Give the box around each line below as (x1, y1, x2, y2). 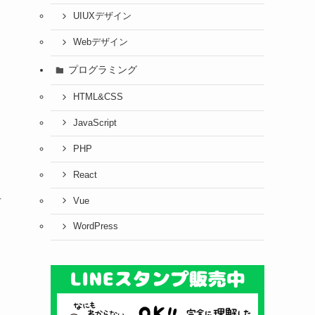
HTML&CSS (72, 92, 123, 103)
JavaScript (72, 117, 117, 128)
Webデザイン (72, 37, 128, 48)
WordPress (72, 221, 118, 232)
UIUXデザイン (72, 11, 131, 22)
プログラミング (67, 64, 137, 76)
